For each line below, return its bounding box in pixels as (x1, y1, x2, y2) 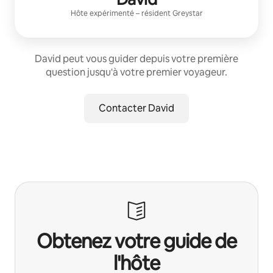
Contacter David (99, 101, 174, 115)
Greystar (172, 8, 203, 18)
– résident (133, 8, 172, 18)
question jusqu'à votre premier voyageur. (46, 65, 227, 79)
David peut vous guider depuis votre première (35, 52, 238, 65)
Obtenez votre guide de (37, 228, 236, 253)
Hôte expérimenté (70, 8, 134, 18)
